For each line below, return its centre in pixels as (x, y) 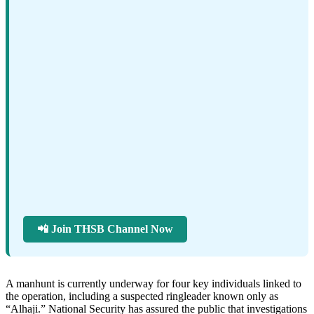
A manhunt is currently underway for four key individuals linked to (153, 283)
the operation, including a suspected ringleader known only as (142, 296)
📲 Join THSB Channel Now (105, 228)
